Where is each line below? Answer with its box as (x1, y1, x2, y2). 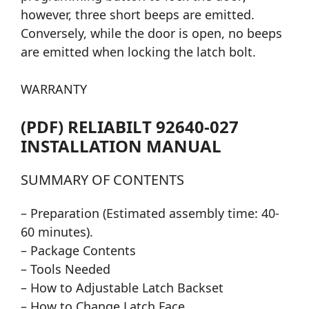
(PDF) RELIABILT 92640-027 (21, 115, 239, 139)
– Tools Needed (21, 261, 110, 278)
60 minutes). (21, 223, 93, 241)
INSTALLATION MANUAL (21, 134, 221, 158)
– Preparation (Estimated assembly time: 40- (21, 205, 279, 222)
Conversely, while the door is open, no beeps (21, 25, 282, 42)
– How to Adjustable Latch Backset (21, 279, 223, 297)
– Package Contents (21, 242, 136, 259)
